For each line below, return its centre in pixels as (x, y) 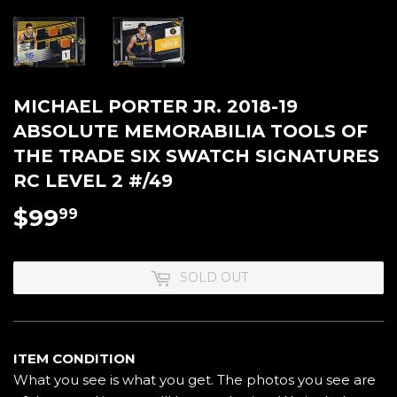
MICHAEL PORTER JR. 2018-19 (156, 107)
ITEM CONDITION (74, 359)
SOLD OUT (214, 278)
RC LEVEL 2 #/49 (93, 181)
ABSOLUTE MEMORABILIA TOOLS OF (191, 132)
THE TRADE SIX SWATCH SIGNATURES (196, 156)
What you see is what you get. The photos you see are (195, 380)
